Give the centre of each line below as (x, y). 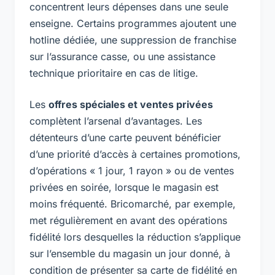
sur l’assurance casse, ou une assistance (122, 56)
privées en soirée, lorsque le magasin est (124, 187)
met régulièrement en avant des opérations (128, 220)
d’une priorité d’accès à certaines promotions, (135, 154)
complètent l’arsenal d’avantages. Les (116, 121)
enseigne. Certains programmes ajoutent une (133, 23)
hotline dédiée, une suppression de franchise (133, 40)
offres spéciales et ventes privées (131, 104)
